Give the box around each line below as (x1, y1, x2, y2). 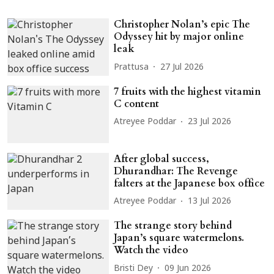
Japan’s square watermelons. (114, 231, 245, 245)
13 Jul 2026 (188, 196, 232, 207)
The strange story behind (114, 219, 232, 233)
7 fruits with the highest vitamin (114, 84, 262, 98)
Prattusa (114, 62, 149, 73)
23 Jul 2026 (188, 117, 232, 128)
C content (114, 97, 160, 111)
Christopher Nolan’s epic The (114, 18, 251, 32)
